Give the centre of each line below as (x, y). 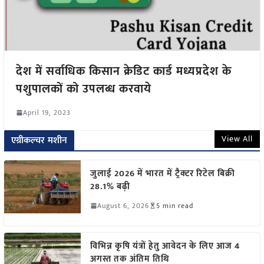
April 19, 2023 (47, 112)
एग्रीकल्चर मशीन (39, 140)
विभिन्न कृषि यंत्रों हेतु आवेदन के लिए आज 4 (165, 246)
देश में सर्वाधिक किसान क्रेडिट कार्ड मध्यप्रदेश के (123, 71)
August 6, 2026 (123, 205)
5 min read (174, 205)
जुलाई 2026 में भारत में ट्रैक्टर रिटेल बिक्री (162, 173)
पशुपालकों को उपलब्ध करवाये (83, 89)
